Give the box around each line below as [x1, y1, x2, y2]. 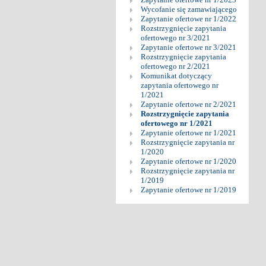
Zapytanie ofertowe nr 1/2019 [140, 185, 236, 194]
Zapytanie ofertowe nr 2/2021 [140, 99, 236, 109]
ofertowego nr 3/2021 [140, 33, 210, 42]
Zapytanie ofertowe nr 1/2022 [140, 14, 236, 23]
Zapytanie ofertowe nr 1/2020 [140, 156, 236, 166]
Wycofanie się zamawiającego [140, 4, 237, 14]
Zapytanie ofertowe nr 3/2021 [140, 42, 236, 52]
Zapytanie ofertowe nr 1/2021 [140, 128, 236, 137]
